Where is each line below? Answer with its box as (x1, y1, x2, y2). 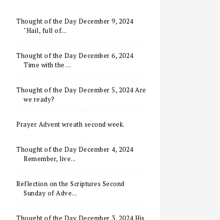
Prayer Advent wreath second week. (16, 120, 125, 129)
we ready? (24, 95, 55, 104)
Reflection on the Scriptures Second (16, 179, 125, 188)
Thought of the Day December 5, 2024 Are (16, 85, 146, 94)
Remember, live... (24, 154, 76, 163)
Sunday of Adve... (24, 189, 77, 197)
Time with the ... (24, 60, 71, 69)
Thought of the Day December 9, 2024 (16, 17, 134, 26)
